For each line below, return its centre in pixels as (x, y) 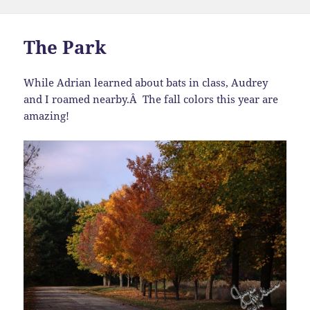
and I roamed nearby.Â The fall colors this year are (151, 99)
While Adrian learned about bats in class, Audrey (146, 83)
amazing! (47, 116)
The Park (65, 47)
